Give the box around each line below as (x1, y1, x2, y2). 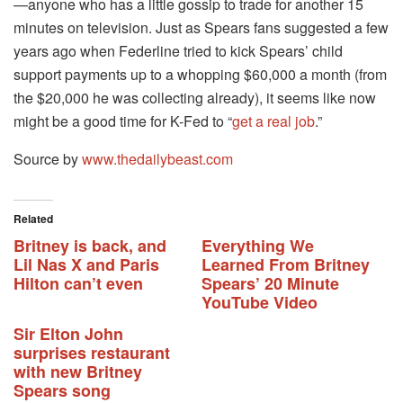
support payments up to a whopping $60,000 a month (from (13, 64, 387, 85)
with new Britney (13, 360, 142, 384)
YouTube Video (201, 291, 318, 315)
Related (13, 210, 53, 228)
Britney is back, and (13, 234, 166, 258)
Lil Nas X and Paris (13, 253, 159, 277)
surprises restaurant (13, 341, 170, 365)
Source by (13, 148, 82, 170)
